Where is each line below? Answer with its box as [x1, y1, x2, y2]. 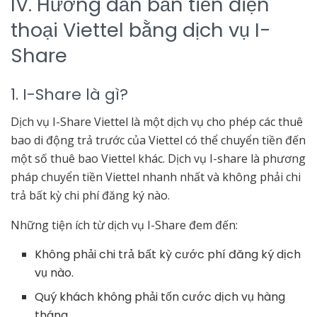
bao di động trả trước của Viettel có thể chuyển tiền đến [11, 132, 306, 149]
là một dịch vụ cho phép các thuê [128, 114, 303, 130]
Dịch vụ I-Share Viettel [11, 114, 128, 130]
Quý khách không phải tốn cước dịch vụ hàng [35, 289, 286, 306]
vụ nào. [35, 265, 77, 282]
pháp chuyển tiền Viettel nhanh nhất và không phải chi [11, 169, 301, 185]
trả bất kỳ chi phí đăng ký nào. [11, 188, 170, 204]
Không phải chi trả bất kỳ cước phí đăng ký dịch [35, 246, 301, 263]
